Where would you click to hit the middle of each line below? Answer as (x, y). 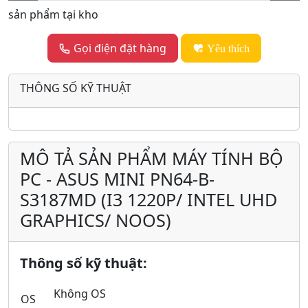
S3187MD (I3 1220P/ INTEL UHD (148, 200)
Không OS (80, 294)
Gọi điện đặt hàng (118, 48)
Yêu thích (228, 48)
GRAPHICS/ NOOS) (96, 220)
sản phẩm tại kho (53, 15)
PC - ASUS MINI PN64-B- (117, 179)
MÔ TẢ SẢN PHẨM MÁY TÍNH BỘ (152, 158)
